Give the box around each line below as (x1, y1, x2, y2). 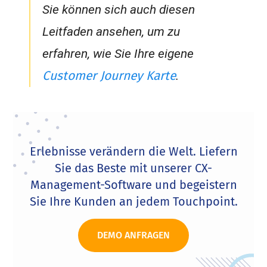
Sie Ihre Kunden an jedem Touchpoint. (29, 194, 238, 209)
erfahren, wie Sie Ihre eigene (42, 46, 194, 61)
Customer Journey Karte (42, 68, 176, 84)
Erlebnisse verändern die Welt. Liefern (29, 144, 238, 159)
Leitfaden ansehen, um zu (42, 24, 180, 39)
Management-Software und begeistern (30, 178, 237, 193)
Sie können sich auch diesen (42, 2, 195, 17)
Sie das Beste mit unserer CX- (55, 161, 212, 176)
